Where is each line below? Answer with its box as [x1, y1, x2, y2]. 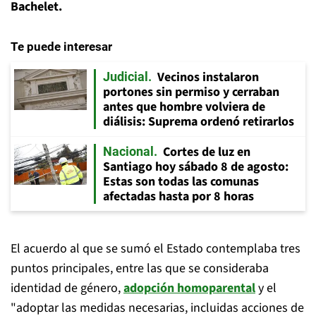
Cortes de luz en [163, 143, 250, 161]
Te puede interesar [11, 39, 112, 54]
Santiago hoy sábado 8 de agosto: [103, 158, 288, 176]
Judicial [103, 69, 148, 84]
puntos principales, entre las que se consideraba [11, 260, 269, 277]
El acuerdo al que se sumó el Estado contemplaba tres [11, 240, 300, 257]
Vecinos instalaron [157, 68, 259, 86]
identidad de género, [11, 279, 123, 297]
